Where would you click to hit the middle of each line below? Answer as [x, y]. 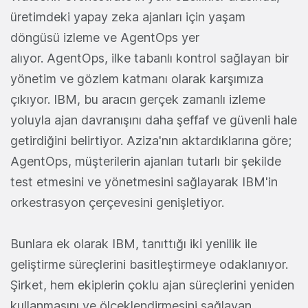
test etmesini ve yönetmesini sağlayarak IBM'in [144, 182]
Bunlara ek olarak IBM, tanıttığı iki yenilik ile [134, 244]
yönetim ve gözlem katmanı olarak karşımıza [137, 79]
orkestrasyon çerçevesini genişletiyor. [117, 203]
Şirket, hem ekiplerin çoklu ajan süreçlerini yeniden [152, 285]
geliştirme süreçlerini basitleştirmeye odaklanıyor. [149, 265]
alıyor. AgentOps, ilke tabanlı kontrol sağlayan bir [150, 58]
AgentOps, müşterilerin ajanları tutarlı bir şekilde [146, 162]
